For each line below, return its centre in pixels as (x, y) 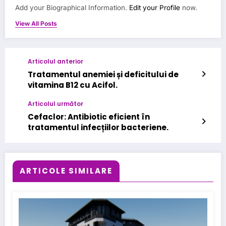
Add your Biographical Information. (72, 8)
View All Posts (36, 24)
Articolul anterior (55, 62)
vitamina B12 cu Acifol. (73, 85)
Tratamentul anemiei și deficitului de (103, 75)
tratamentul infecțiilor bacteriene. (98, 128)
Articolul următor (55, 104)
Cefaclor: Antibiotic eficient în (89, 117)
